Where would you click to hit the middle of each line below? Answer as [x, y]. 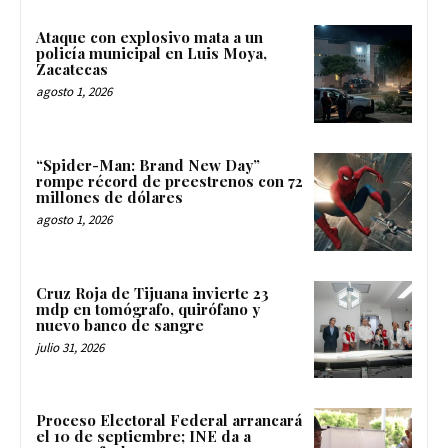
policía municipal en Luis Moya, [151, 53]
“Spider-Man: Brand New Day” [148, 164]
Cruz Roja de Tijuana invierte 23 [152, 292]
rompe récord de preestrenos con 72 [169, 180]
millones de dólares [109, 196]
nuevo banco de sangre [122, 324]
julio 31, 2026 [70, 347]
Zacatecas [72, 69]
